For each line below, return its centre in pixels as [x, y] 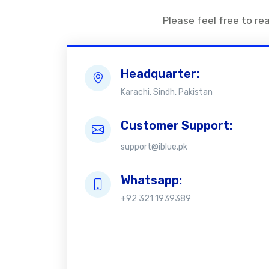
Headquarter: [160, 74]
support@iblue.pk [154, 147]
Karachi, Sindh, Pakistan [167, 92]
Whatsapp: [151, 180]
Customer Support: [177, 125]
